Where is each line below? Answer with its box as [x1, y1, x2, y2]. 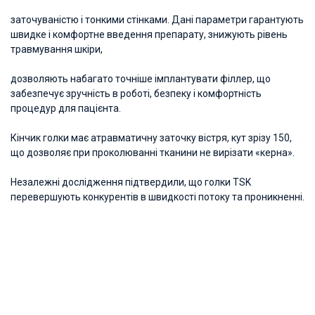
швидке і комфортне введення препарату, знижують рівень [11, 29, 288, 40]
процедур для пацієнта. [11, 103, 121, 114]
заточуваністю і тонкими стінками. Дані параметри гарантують [11, 14, 304, 25]
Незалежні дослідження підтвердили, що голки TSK [11, 176, 251, 188]
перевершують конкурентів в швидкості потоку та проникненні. [11, 191, 304, 202]
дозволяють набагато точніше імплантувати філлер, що [11, 73, 271, 84]
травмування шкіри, [11, 44, 105, 55]
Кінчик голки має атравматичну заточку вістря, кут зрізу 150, [11, 132, 292, 143]
